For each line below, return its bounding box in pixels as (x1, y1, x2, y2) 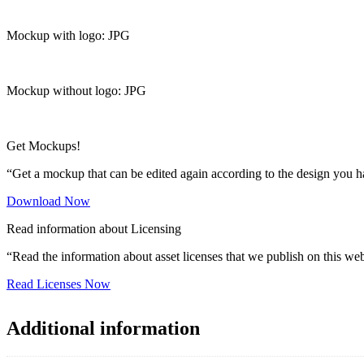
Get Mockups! (6, 139, 80, 154)
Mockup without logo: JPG (6, 84, 146, 98)
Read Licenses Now (6, 277, 110, 292)
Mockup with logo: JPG (6, 28, 130, 43)
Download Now (6, 194, 90, 209)
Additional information (6, 318, 200, 340)
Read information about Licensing (6, 222, 181, 236)
